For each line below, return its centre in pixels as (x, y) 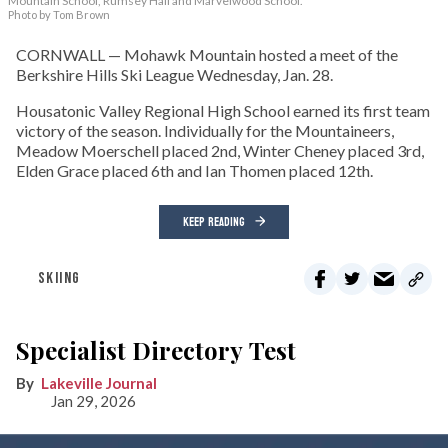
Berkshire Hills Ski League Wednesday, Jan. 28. (174, 75)
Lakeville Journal (99, 383)
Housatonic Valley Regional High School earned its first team (223, 111)
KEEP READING (214, 222)
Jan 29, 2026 (93, 401)
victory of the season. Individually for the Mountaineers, (205, 131)
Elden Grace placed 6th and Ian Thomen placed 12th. (194, 171)
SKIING (59, 279)
